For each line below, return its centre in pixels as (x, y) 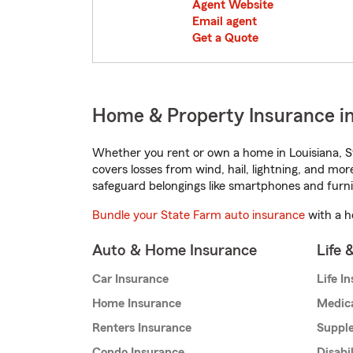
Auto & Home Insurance (175, 251)
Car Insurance (130, 279)
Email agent (225, 22)
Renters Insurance (142, 328)
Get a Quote (225, 38)
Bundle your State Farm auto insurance (199, 216)
